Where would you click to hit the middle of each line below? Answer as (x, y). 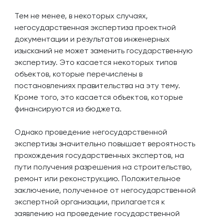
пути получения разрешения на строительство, (103, 167)
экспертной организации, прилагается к (90, 202)
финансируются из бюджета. (68, 109)
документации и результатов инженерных (92, 39)
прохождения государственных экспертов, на (99, 155)
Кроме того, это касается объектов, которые (99, 97)
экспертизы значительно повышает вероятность (105, 144)
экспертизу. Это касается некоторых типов (96, 62)
